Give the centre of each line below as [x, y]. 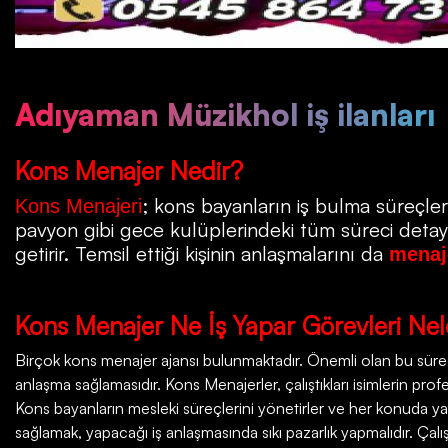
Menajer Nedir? [159, 170]
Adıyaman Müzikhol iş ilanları [225, 114]
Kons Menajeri [78, 205]
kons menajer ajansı [129, 360]
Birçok [37, 360]
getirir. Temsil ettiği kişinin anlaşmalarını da [202, 253]
